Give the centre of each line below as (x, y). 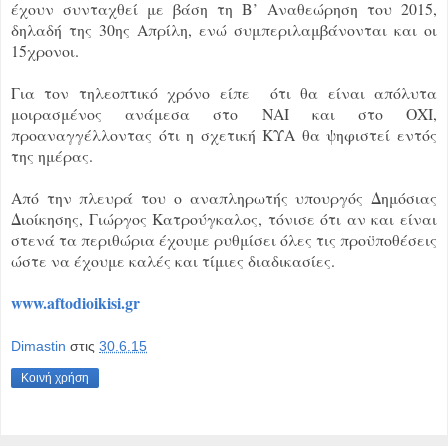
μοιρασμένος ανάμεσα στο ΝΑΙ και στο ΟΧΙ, (224, 113)
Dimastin (38, 346)
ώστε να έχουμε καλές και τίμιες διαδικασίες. (173, 260)
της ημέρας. (52, 155)
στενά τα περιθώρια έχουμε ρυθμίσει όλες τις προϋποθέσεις (224, 239)
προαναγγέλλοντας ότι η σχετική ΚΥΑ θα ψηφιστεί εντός (224, 134)
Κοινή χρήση (55, 378)
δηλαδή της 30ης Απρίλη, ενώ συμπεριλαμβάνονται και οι (224, 29)
